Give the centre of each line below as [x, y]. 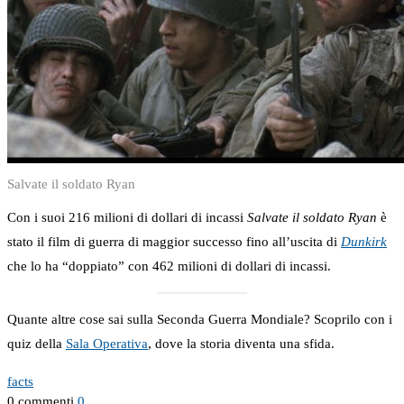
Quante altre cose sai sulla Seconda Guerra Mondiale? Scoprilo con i [200, 320]
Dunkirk [364, 242]
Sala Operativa [107, 344]
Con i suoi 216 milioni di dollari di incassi [127, 218]
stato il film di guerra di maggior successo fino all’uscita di [174, 242]
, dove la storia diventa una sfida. [241, 344]
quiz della [37, 344]
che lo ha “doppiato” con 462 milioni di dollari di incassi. [169, 266]
